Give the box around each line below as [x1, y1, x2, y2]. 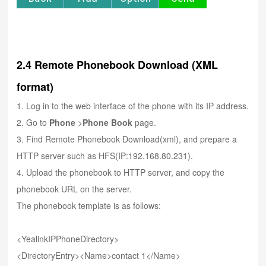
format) [17, 78, 54, 94]
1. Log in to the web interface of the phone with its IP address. [17, 99, 249, 112]
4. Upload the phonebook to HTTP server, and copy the [17, 166, 225, 178]
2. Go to [17, 116, 50, 128]
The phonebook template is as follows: [17, 199, 161, 211]
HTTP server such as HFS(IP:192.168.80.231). [17, 149, 194, 161]
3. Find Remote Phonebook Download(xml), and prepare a [17, 132, 237, 145]
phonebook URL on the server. [17, 182, 132, 195]
